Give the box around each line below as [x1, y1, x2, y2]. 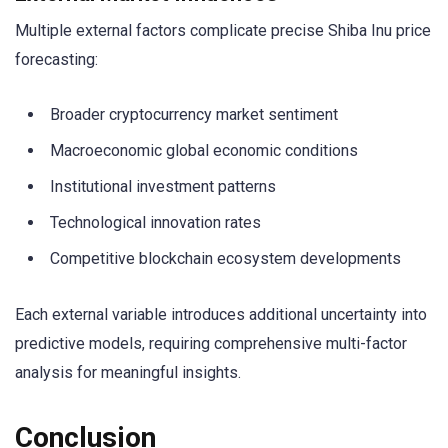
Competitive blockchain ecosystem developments [50, 249, 401, 269]
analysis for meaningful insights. [15, 363, 241, 383]
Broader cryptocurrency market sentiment [50, 105, 338, 125]
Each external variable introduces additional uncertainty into [15, 305, 427, 325]
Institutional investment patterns [50, 177, 276, 197]
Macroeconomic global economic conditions [50, 141, 358, 161]
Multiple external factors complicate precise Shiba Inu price [15, 20, 431, 40]
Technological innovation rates [50, 213, 261, 233]
